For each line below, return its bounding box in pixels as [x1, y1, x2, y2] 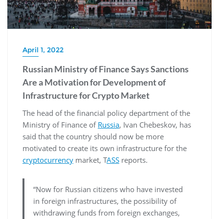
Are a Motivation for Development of [22, 76, 166, 88]
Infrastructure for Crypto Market [22, 89, 150, 101]
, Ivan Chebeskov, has [119, 119, 191, 130]
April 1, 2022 [22, 45, 64, 54]
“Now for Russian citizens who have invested [33, 184, 183, 194]
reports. [119, 154, 148, 165]
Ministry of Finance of [22, 119, 98, 130]
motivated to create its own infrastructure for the [22, 143, 187, 153]
